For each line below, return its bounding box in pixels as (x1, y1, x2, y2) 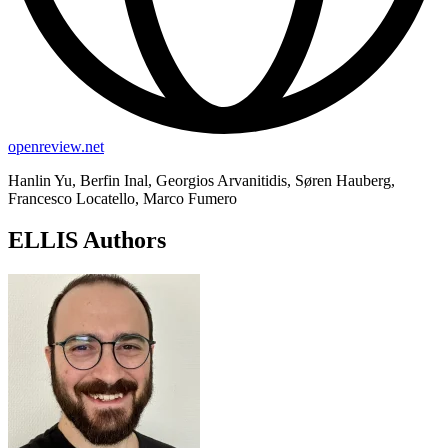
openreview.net (8, 137, 104, 155)
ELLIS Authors (8, 227, 166, 254)
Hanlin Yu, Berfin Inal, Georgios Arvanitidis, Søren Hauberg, (8, 171, 395, 189)
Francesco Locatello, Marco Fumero (8, 189, 237, 207)
